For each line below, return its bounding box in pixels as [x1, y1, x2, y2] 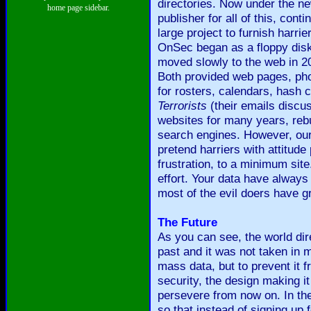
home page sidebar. [47, 3, 110, 12]
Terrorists [158, 99, 207, 112]
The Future [158, 215, 217, 229]
